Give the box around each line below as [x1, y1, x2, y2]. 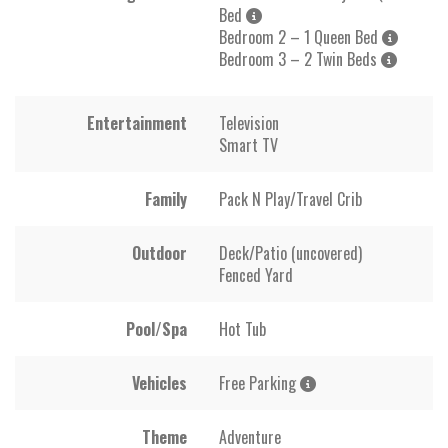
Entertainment [87, 110, 187, 135]
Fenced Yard [219, 262, 293, 287]
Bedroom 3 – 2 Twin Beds [219, 46, 381, 71]
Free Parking [219, 370, 300, 395]
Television [219, 110, 279, 135]
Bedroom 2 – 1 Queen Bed [219, 24, 382, 49]
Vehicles [132, 370, 187, 395]
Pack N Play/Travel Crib [219, 186, 362, 211]
